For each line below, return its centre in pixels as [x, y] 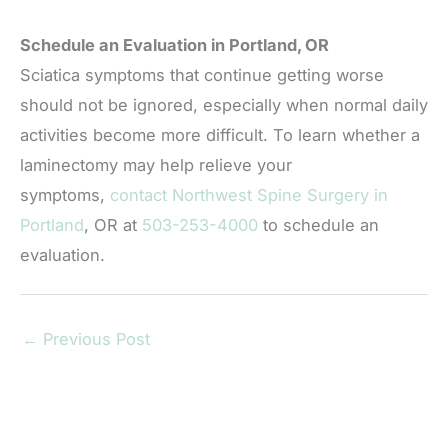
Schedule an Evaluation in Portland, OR [174, 44]
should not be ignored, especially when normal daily [224, 104]
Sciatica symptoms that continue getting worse [202, 74]
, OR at [113, 224]
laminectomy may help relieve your [156, 164]
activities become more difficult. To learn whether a [220, 134]
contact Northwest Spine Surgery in [249, 194]
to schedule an [318, 224]
